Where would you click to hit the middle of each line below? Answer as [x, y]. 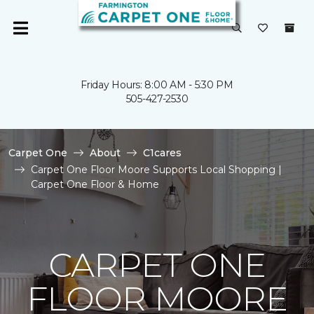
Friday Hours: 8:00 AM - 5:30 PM [157, 85]
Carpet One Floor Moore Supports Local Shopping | [156, 170]
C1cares [162, 153]
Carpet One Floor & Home [95, 184]
